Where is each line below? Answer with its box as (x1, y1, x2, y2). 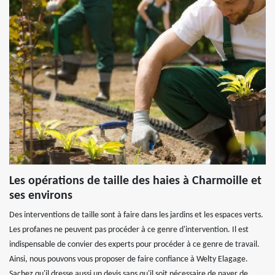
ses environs (9, 190, 72, 202)
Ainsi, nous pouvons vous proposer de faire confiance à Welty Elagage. (9, 255, 248, 264)
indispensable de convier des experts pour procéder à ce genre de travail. (9, 240, 260, 249)
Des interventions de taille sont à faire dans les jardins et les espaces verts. (9, 211, 263, 220)
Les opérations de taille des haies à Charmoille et (9, 175, 261, 187)
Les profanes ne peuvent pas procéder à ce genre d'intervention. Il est (9, 225, 249, 234)
